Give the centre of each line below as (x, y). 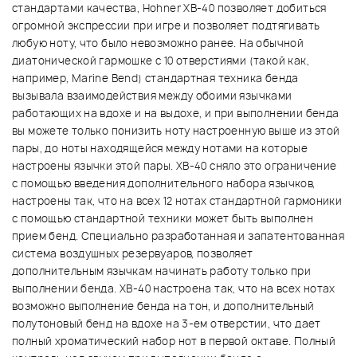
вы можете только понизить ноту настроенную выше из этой (176, 131)
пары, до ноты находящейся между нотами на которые (160, 149)
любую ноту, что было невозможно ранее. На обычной (158, 43)
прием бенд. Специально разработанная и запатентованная (178, 236)
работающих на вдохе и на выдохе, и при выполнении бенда (176, 114)
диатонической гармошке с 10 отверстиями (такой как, (161, 61)
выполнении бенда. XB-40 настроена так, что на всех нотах (174, 289)
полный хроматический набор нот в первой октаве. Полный (174, 341)
